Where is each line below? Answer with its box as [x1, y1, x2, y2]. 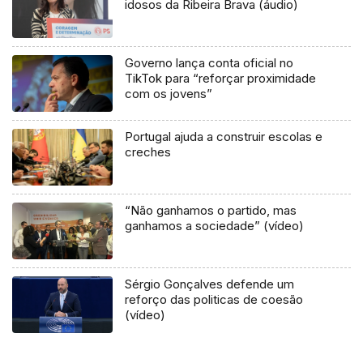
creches [125, 144, 172, 160]
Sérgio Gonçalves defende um [125, 276, 295, 293]
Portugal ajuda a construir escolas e [125, 129, 323, 145]
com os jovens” [125, 86, 213, 102]
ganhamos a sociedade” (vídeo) [125, 218, 305, 234]
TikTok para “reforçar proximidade [125, 70, 317, 87]
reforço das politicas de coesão [125, 292, 304, 308]
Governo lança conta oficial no [125, 55, 294, 71]
